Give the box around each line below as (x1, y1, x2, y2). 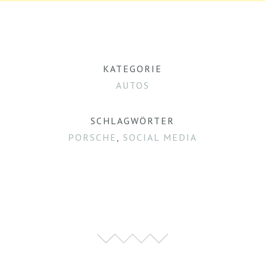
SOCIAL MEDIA (123, 131, 197, 143)
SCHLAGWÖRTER (91, 115, 174, 127)
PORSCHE (68, 131, 117, 143)
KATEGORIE (103, 63, 162, 75)
